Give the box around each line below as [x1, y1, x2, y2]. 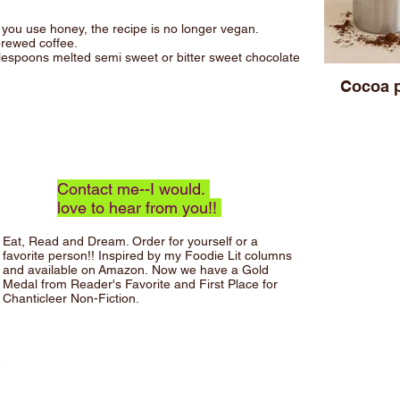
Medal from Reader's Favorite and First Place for [3, 277, 278, 291]
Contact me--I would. [57, 179, 210, 198]
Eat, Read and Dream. [3, 234, 129, 248]
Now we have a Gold [148, 262, 269, 277]
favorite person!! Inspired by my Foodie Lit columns [3, 248, 292, 262]
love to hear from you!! [57, 198, 221, 217]
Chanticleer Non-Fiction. [3, 291, 196, 305]
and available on [3, 262, 98, 277]
